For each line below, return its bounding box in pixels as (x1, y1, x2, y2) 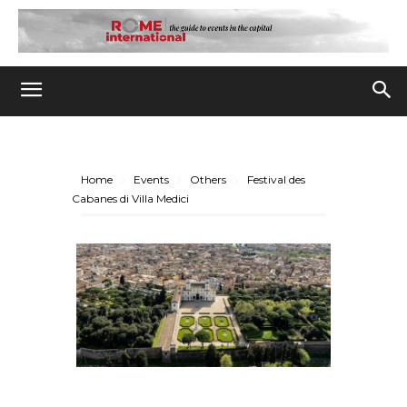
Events (134, 173, 169, 187)
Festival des (247, 173, 305, 187)
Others (190, 173, 226, 187)
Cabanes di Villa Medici (72, 192, 189, 206)
